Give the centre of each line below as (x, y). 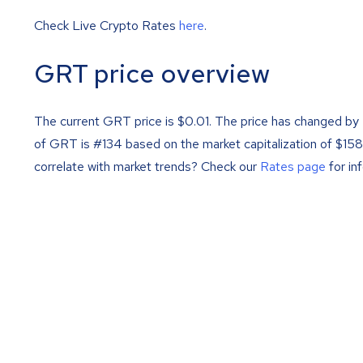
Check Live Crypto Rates (107, 26)
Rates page (293, 166)
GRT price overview (152, 74)
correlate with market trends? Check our (147, 166)
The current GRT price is (106, 121)
